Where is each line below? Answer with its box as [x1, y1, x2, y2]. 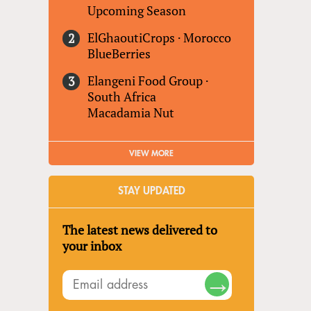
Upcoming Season [87, 2, 187, 19]
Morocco [183, 29, 232, 47]
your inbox [62, 237, 122, 255]
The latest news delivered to [62, 221, 218, 239]
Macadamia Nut [87, 104, 175, 121]
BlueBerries [87, 45, 151, 62]
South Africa [87, 88, 157, 106]
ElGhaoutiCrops [87, 29, 176, 47]
